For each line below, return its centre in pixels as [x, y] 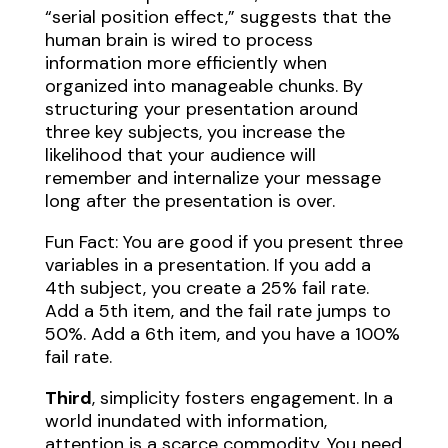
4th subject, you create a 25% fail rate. [206, 287]
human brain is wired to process [178, 39]
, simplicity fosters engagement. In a [242, 397]
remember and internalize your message [212, 177]
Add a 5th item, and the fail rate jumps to [217, 310]
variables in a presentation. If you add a [207, 264]
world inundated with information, [185, 420]
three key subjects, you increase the [194, 131]
